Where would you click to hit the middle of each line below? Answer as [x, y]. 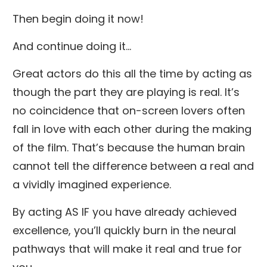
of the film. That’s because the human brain [129, 147]
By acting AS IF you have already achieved [125, 212]
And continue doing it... [72, 46]
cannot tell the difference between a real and [133, 166]
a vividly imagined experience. [92, 184]
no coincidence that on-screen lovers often [129, 110]
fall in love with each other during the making [132, 129]
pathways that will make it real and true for [127, 249]
